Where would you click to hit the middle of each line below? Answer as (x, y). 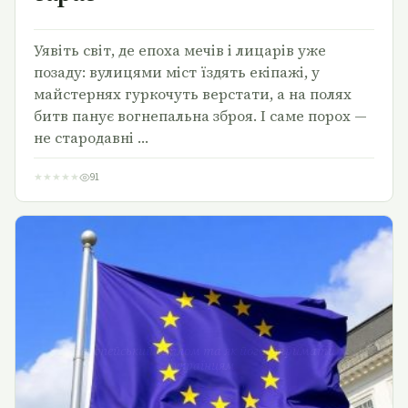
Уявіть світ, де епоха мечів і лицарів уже (180, 51)
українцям (204, 365)
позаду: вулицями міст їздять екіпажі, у (177, 72)
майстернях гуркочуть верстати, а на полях (193, 94)
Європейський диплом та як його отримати (204, 350)
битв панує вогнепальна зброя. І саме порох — (200, 116)
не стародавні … (91, 138)
